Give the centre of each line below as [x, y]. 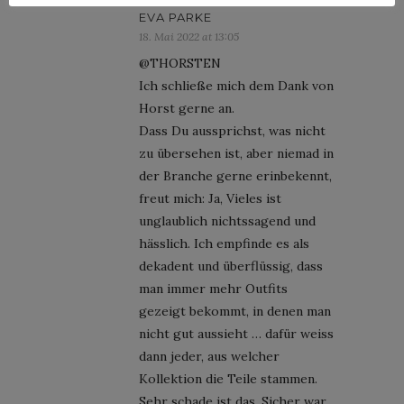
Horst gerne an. [187, 108]
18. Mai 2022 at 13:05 [189, 36]
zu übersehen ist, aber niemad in [236, 153]
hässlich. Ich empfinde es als [224, 243]
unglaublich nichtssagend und [227, 220]
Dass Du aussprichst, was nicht [232, 130]
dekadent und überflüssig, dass [231, 266]
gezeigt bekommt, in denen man [235, 311]
